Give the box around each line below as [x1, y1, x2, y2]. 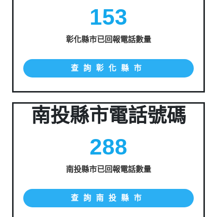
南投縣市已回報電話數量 [66, 165, 151, 173]
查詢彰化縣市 [70, 64, 146, 72]
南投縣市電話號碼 [31, 105, 186, 126]
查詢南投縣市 [70, 194, 146, 202]
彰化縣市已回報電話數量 [66, 35, 151, 44]
